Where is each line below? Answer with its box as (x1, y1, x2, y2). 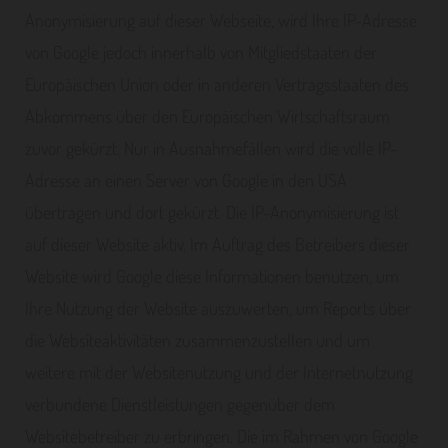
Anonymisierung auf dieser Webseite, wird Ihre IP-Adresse (25, 9, 417, 31)
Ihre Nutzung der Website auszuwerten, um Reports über (25, 297, 411, 319)
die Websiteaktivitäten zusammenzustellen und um (25, 329, 370, 351)
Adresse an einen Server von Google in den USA (25, 169, 347, 191)
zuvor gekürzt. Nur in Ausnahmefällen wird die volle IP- (25, 137, 397, 159)
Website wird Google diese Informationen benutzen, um (25, 265, 399, 287)
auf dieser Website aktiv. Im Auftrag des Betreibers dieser (25, 233, 410, 255)
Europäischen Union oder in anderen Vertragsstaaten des (25, 73, 409, 95)
